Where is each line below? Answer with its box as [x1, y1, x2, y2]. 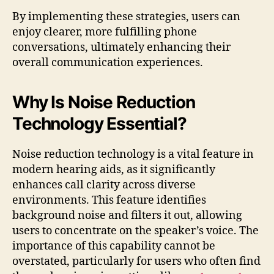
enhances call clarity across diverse [12, 177, 196, 192]
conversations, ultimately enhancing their [12, 40, 231, 54]
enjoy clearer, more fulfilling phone [12, 24, 197, 39]
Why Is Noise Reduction [12, 91, 195, 113]
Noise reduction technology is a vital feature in [12, 147, 254, 161]
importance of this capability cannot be [12, 239, 215, 253]
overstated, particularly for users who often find [12, 254, 261, 268]
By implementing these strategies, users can [12, 9, 240, 24]
